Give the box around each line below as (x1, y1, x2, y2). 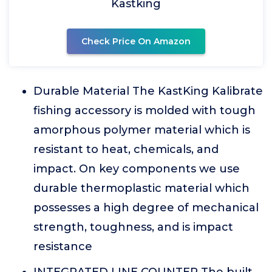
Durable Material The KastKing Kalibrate (33, 84, 263, 98)
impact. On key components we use (33, 162, 240, 175)
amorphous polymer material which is (33, 123, 250, 137)
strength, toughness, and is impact (33, 220, 233, 234)
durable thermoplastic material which (33, 182, 250, 195)
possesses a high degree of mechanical (33, 201, 259, 214)
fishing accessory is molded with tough (33, 104, 256, 117)
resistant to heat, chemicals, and (33, 143, 219, 156)
